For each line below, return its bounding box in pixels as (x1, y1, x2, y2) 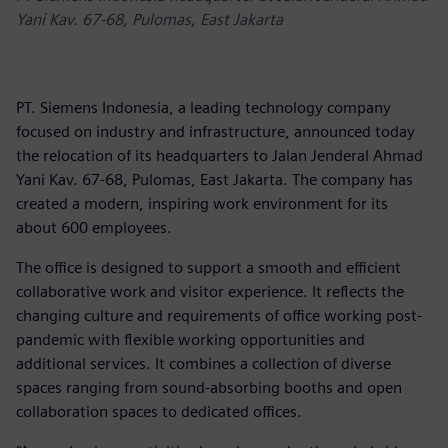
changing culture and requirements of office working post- (16, 305, 422, 325)
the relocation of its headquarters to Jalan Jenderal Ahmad (16, 145, 423, 165)
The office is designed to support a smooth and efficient (16, 257, 401, 277)
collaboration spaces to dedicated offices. (16, 401, 306, 421)
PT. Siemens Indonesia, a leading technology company (16, 97, 391, 117)
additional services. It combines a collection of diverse (16, 353, 391, 373)
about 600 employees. (16, 217, 172, 237)
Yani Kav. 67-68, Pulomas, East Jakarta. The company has (16, 169, 413, 189)
